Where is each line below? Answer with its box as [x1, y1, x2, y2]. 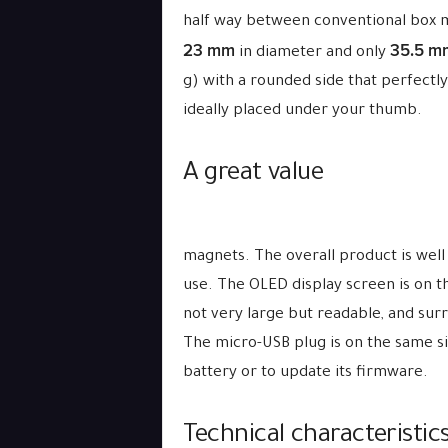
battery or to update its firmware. [182, 365, 428, 382]
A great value [182, 161, 324, 189]
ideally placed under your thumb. [182, 103, 422, 120]
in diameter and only [234, 45, 390, 62]
